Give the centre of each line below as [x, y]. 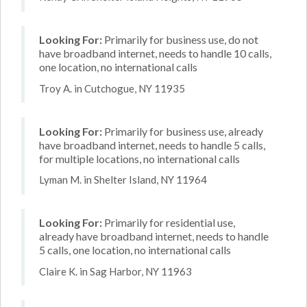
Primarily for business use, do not [180, 39]
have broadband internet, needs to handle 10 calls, [155, 53]
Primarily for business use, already [183, 131]
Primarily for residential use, [169, 222]
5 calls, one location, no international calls [135, 250]
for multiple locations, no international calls [139, 158]
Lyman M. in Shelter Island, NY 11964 [123, 180]
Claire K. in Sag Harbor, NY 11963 [115, 271]
